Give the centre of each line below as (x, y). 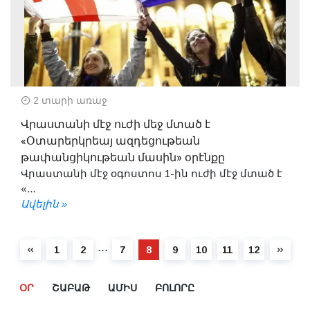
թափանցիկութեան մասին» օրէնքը (123, 157)
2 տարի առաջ (69, 100)
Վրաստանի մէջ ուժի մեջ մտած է (116, 124)
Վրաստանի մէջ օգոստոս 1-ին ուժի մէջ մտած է (152, 173)
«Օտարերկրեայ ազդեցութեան (110, 141)
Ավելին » (44, 203)
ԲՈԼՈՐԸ (175, 288)
